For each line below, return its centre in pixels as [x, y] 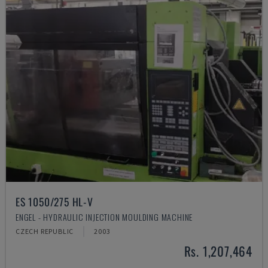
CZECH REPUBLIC [45, 231]
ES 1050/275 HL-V [54, 202]
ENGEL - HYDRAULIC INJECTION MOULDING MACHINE [104, 217]
